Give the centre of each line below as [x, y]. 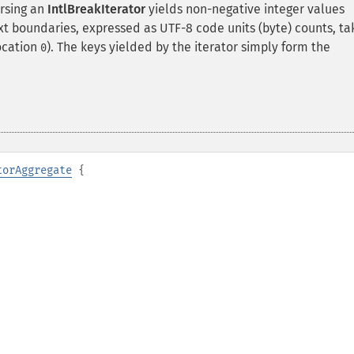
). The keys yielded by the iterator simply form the [188, 47]
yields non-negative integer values [245, 9]
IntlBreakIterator [96, 9]
